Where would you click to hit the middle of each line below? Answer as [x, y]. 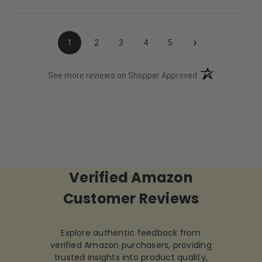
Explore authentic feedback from [131, 233]
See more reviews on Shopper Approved [123, 76]
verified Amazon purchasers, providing [131, 245]
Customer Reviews [131, 199]
